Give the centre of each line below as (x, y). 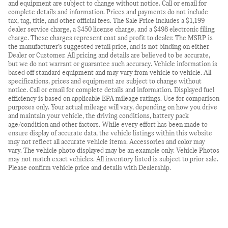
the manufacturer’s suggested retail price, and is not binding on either (109, 47)
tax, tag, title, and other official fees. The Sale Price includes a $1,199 (106, 21)
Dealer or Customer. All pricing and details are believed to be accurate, (109, 55)
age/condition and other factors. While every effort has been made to (108, 125)
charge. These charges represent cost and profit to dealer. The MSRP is (110, 38)
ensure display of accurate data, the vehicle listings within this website (110, 133)
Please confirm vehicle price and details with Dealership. (90, 168)
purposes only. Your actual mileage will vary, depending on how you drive (113, 107)
